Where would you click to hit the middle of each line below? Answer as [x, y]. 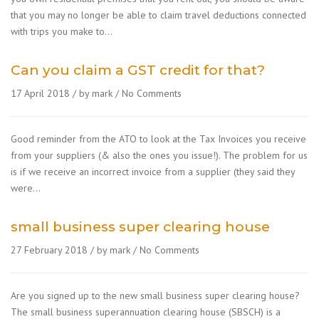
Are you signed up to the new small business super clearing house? [158, 296]
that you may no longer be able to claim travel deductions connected [158, 15]
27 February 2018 [49, 250]
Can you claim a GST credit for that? [138, 70]
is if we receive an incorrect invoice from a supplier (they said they [153, 172]
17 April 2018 [40, 93]
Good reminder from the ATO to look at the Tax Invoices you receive [158, 139]
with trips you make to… [62, 31]
